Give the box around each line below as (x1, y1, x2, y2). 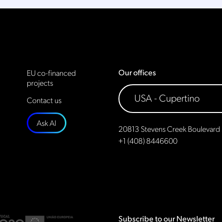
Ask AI (37, 117, 56, 128)
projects (27, 77, 53, 88)
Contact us (27, 95, 61, 105)
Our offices (118, 67, 156, 77)
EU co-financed (27, 67, 76, 78)
